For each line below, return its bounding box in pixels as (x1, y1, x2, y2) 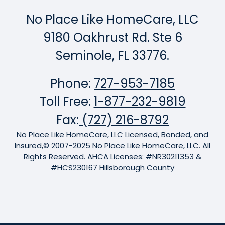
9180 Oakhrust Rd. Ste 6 (43, 29, 182, 46)
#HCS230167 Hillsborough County (51, 162, 174, 173)
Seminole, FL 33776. (56, 47, 169, 64)
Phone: (50, 75, 94, 92)
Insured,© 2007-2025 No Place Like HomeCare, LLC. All (15, 140, 210, 151)
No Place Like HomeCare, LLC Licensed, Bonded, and (17, 129, 208, 140)
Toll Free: (39, 93, 94, 110)
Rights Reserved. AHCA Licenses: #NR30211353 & (24, 151, 201, 162)
